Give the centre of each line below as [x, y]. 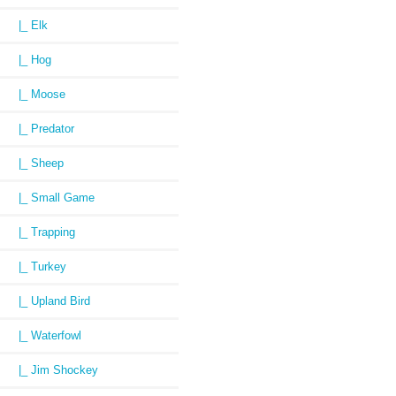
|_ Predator [39, 129]
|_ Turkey [35, 267]
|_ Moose [35, 95]
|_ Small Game [49, 198]
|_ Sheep [34, 164]
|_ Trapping [40, 232]
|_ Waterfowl [43, 336]
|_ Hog [28, 60]
